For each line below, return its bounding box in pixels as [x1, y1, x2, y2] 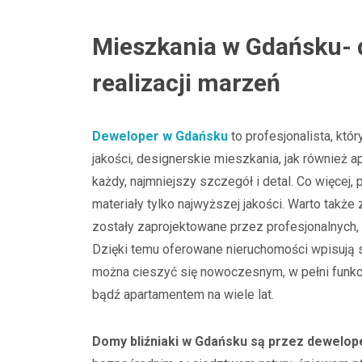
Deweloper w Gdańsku [92, 128, 228, 144]
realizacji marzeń [92, 69, 286, 97]
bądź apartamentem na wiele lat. [92, 287, 280, 302]
